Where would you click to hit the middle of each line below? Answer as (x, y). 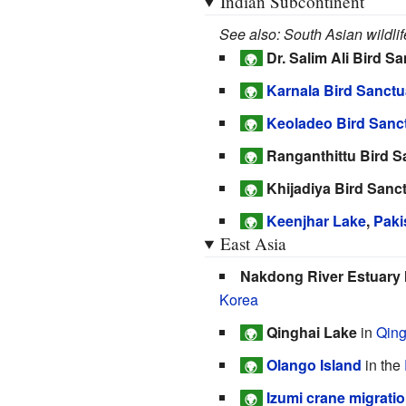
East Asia (253, 243)
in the (383, 364)
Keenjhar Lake (316, 220)
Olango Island (314, 364)
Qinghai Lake (312, 332)
